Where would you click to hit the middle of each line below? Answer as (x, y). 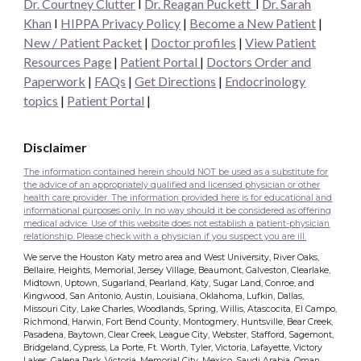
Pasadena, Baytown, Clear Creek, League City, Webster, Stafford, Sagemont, (179, 335)
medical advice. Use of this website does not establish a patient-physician (177, 223)
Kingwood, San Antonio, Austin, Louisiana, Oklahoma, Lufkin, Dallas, (164, 297)
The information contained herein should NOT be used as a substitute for (176, 172)
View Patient (281, 42)
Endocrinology (266, 81)
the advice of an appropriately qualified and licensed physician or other (172, 185)
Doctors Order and (259, 62)
